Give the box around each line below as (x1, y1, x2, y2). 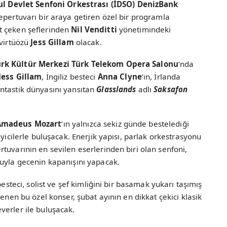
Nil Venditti (71, 24, 117, 34)
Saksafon (154, 84, 188, 95)
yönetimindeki (117, 24, 171, 34)
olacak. (73, 36, 104, 47)
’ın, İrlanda (141, 71, 181, 82)
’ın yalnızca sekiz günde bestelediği (61, 119, 189, 129)
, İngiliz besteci (42, 71, 98, 82)
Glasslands (96, 84, 136, 95)
